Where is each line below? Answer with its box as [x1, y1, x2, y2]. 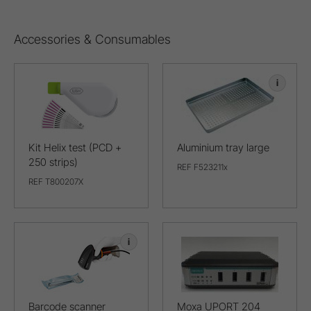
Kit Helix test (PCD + [28, 141, 121, 155]
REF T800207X [28, 176, 83, 187]
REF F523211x [177, 162, 228, 173]
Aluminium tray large [177, 141, 269, 155]
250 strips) [28, 155, 78, 169]
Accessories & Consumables [14, 32, 171, 47]
